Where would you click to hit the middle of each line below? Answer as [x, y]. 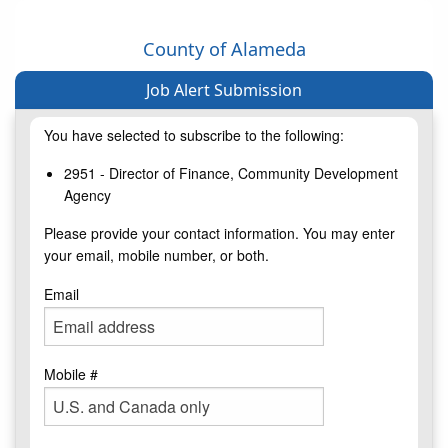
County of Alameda [224, 49]
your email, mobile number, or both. [156, 255]
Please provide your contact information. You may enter [219, 233]
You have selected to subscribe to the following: [194, 135]
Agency [87, 195]
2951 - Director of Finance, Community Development [231, 173]
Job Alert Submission [224, 90]
